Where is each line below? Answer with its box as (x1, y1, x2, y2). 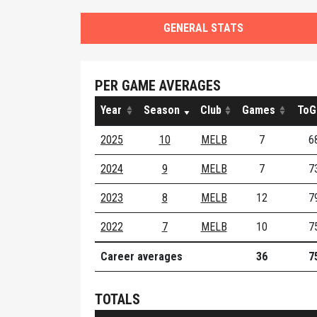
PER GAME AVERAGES (95, 77, 221, 94)
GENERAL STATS (163, 21, 243, 35)
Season (144, 103, 180, 117)
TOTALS (95, 291, 140, 308)
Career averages (100, 250, 183, 263)
